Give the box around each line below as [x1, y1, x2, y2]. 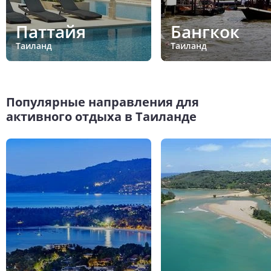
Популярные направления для [6, 94, 199, 111]
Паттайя [16, 19, 86, 43]
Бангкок [171, 19, 240, 43]
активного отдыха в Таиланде [6, 108, 197, 125]
